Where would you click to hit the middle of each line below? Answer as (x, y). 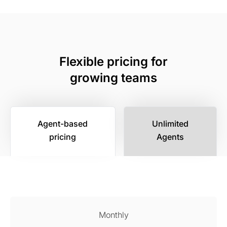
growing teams (113, 78)
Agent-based (63, 124)
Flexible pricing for (113, 62)
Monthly (113, 215)
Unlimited (170, 124)
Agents (170, 137)
